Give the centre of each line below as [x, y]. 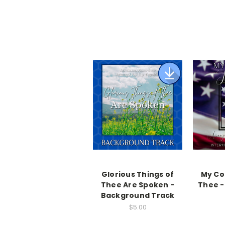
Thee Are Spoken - [138, 185]
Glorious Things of [138, 175]
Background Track [138, 196]
